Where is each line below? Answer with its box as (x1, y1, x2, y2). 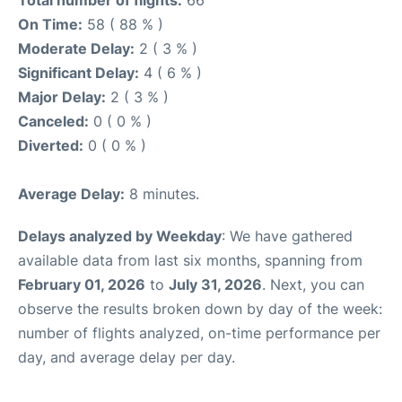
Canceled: (18, 112, 89, 130)
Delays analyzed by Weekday (18, 227, 222, 245)
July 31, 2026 (169, 275, 262, 293)
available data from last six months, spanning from (18, 251, 363, 269)
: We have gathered (222, 227, 353, 245)
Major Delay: (18, 88, 106, 106)
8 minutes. (125, 185, 199, 203)
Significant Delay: (18, 64, 139, 82)
